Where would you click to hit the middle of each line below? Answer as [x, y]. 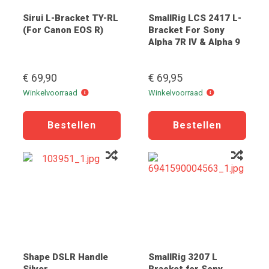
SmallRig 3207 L [183, 257]
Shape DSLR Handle [65, 257]
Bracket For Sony [186, 30]
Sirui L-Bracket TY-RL [71, 18]
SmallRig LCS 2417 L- [195, 18]
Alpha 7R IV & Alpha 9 [194, 42]
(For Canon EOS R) [63, 30]
